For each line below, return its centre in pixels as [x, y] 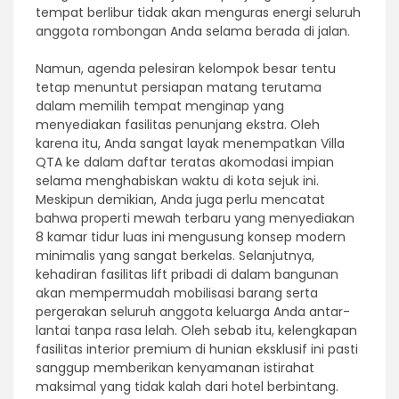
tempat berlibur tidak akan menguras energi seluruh [198, 12]
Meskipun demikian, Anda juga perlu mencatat [180, 199]
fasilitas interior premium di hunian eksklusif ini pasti [197, 349]
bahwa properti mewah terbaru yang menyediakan [195, 218]
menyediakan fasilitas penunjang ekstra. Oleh [178, 124]
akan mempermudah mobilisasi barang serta [177, 293]
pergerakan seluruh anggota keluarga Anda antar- [193, 311]
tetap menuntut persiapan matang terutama [179, 87]
